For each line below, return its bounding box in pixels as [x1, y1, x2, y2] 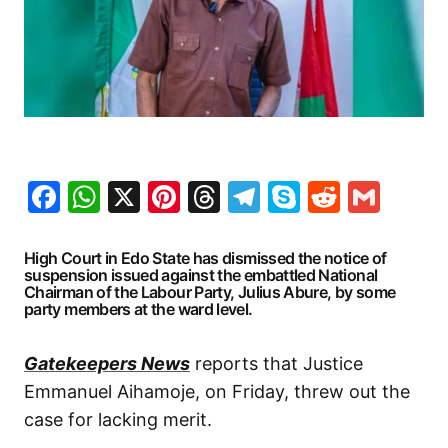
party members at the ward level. [24, 298, 253, 319]
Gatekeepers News [24, 352, 190, 374]
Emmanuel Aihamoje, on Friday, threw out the [24, 380, 410, 402]
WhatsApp [100, 176, 258, 216]
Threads [220, 176, 345, 216]
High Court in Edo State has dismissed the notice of [24, 247, 387, 268]
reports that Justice [190, 352, 363, 374]
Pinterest [180, 176, 317, 216]
